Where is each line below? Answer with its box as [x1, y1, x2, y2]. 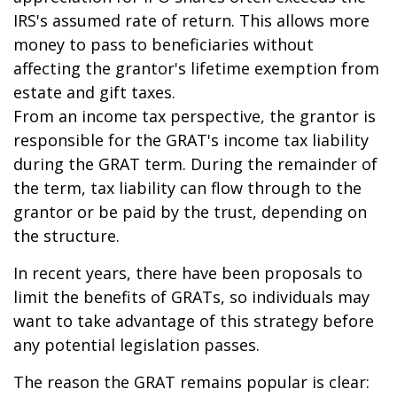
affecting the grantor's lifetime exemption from [13, 58, 379, 79]
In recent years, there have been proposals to [13, 262, 362, 284]
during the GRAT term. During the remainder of [13, 153, 378, 175]
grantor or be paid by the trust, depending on [13, 201, 367, 222]
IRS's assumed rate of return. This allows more [13, 10, 370, 31]
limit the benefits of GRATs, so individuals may [13, 286, 370, 307]
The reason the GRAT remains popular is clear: [13, 371, 370, 393]
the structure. [13, 225, 120, 246]
